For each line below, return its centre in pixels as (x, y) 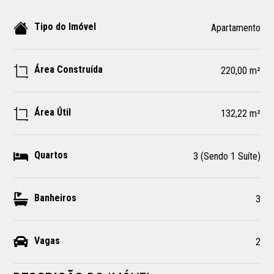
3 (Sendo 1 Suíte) (227, 156)
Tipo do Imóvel (65, 26)
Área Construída (69, 69)
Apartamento (235, 28)
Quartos (51, 155)
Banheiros (56, 198)
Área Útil (53, 112)
